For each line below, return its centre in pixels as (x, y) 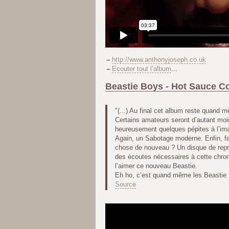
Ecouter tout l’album (141, 69)
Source (125, 184)
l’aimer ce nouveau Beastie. (156, 166)
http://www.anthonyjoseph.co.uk (159, 60)
